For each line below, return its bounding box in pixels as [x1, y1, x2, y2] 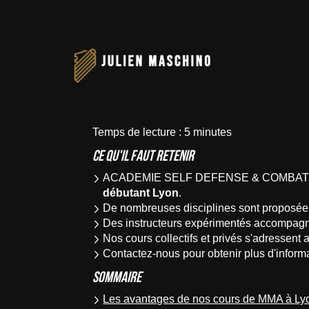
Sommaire [92, 268, 142, 285]
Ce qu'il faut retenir [92, 147, 195, 163]
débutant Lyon [103, 187, 179, 199]
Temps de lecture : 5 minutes [92, 126, 232, 138]
